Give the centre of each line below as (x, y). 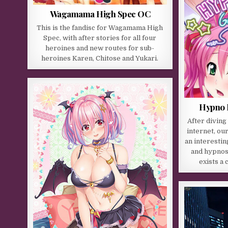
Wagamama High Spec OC (100, 13)
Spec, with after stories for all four (100, 38)
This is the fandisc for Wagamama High (100, 27)
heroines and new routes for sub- (100, 48)
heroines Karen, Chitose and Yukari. (100, 58)
